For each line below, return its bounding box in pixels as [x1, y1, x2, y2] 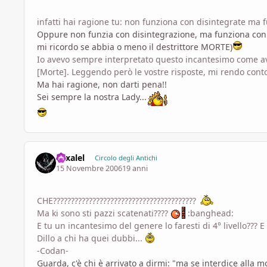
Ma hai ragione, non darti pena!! [37, 78, 167, 90]
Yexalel [56, 151, 85, 163]
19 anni [122, 163, 148, 174]
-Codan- [37, 245, 69, 257]
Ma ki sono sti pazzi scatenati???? [37, 207, 170, 219]
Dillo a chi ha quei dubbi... [37, 232, 145, 244]
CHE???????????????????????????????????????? [37, 195, 198, 207]
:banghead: [185, 207, 234, 219]
